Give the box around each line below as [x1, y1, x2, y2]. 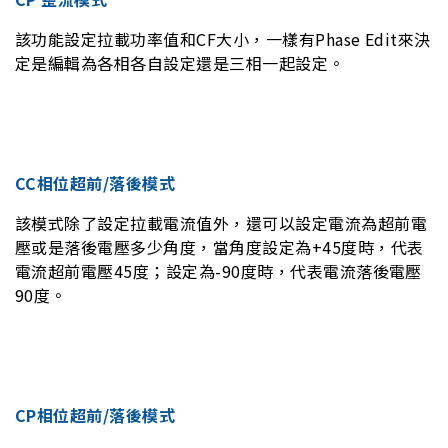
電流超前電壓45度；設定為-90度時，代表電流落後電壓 [15, 259, 422, 283]
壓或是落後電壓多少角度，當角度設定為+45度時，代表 [15, 235, 424, 259]
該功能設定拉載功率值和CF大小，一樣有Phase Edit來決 [15, 27, 431, 51]
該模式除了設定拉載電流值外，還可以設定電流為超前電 [15, 211, 427, 235]
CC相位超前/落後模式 [15, 171, 176, 195]
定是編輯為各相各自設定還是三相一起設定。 [15, 51, 345, 75]
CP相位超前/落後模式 [15, 403, 176, 427]
